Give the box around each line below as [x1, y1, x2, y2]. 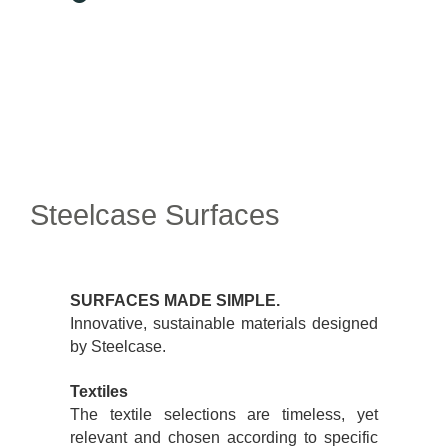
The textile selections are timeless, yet [70, 405, 378, 423]
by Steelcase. [70, 337, 166, 355]
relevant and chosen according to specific [70, 428, 378, 446]
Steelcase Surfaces [30, 198, 280, 231]
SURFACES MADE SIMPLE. [70, 291, 280, 309]
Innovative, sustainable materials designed [70, 314, 378, 332]
